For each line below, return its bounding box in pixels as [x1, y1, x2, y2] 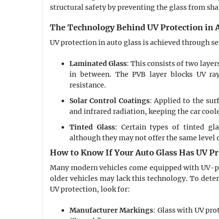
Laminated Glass [69, 59, 127, 68]
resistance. [69, 81, 106, 90]
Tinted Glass [69, 123, 115, 132]
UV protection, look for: [50, 185, 130, 194]
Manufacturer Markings [69, 206, 153, 215]
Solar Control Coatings [69, 96, 150, 106]
